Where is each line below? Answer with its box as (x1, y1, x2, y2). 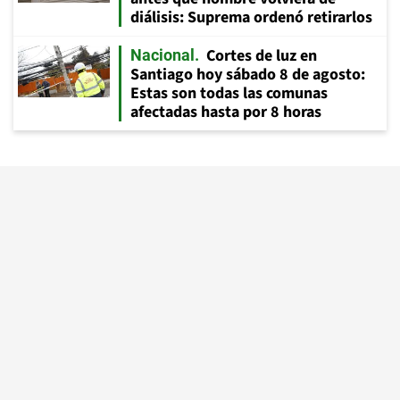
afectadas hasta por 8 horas (130, 101, 321, 123)
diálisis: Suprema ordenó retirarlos (130, 6, 372, 29)
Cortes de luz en (206, 45, 317, 67)
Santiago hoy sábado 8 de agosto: (130, 63, 365, 86)
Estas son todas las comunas (130, 82, 328, 104)
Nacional (130, 46, 195, 64)
